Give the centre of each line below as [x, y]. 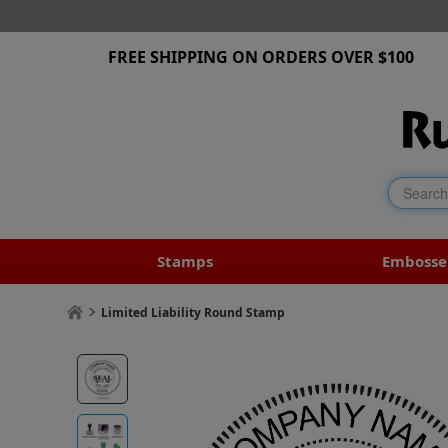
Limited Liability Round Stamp [193, 312]
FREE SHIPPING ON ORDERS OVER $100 [260, 57]
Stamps [185, 260]
